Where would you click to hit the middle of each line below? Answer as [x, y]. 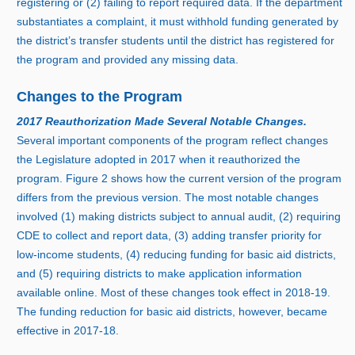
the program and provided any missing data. [128, 60]
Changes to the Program [100, 97]
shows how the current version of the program [227, 178]
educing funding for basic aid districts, [242, 254]
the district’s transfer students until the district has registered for [176, 41]
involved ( [41, 216]
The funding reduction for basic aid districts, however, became [172, 311]
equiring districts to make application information [181, 273]
